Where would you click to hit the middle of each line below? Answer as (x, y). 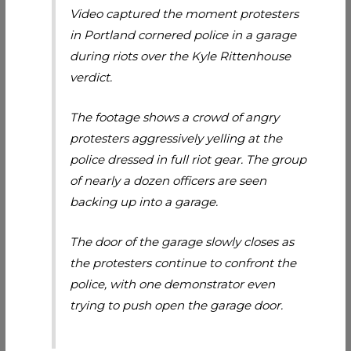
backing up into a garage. (144, 201)
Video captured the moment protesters (185, 13)
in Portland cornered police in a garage (183, 34)
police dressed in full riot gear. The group (188, 159)
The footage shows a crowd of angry (175, 117)
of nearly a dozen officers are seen (168, 180)
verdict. (91, 77)
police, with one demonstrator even (173, 284)
